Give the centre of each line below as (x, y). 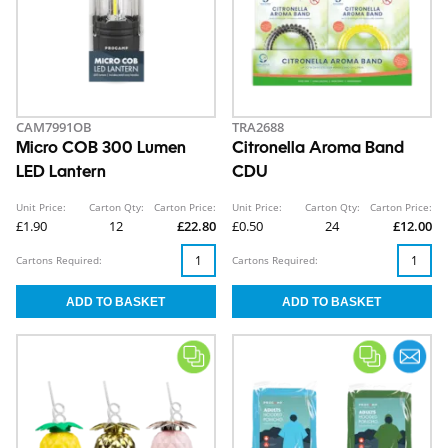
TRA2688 (258, 127)
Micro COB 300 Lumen (101, 149)
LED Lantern (61, 173)
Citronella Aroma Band (318, 149)
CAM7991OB (54, 127)
